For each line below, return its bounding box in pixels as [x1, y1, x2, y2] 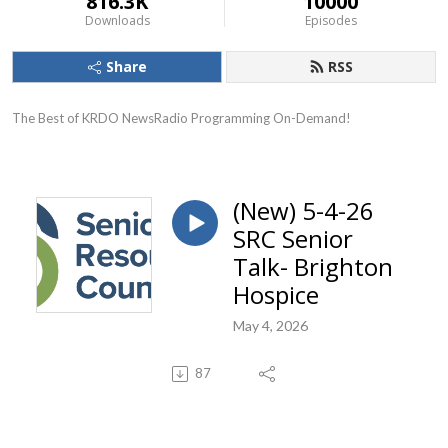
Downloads [84, 12, 150, 29]
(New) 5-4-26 [233, 194, 374, 227]
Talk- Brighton [233, 250, 393, 283]
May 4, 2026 [233, 316, 308, 334]
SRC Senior [233, 222, 353, 255]
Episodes [304, 12, 357, 29]
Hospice [233, 278, 319, 311]
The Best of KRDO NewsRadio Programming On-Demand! [12, 110, 351, 126]
